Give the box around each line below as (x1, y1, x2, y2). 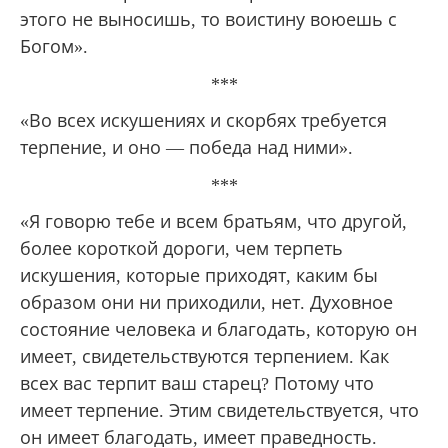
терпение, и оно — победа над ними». (20, 137, 353, 158)
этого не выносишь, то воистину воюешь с (20, 9, 397, 30)
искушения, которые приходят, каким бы (20, 265, 378, 286)
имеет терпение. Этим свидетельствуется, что (20, 400, 419, 421)
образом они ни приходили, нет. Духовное (20, 292, 393, 313)
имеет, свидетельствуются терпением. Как (20, 346, 389, 367)
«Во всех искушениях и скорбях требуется (20, 110, 387, 131)
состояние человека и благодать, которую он (20, 319, 417, 340)
